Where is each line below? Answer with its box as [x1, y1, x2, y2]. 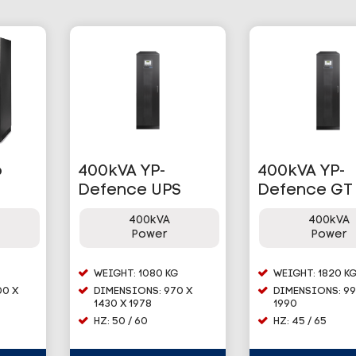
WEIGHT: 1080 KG [94, 269, 179, 279]
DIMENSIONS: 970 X [94, 286, 193, 296]
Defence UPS [78, 183, 182, 199]
